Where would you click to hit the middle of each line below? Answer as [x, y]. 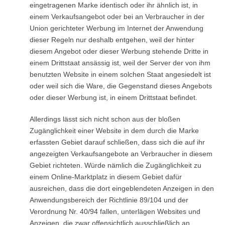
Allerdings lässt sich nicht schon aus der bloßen [105, 119]
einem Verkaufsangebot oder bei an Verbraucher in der [117, 17]
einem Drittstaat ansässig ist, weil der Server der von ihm [120, 63]
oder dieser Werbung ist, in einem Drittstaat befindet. [113, 97]
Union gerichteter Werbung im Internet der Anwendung [116, 28]
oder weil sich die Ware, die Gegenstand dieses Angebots [121, 86]
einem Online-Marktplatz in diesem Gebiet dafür [105, 177]
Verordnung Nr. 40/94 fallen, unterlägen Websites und [115, 211]
